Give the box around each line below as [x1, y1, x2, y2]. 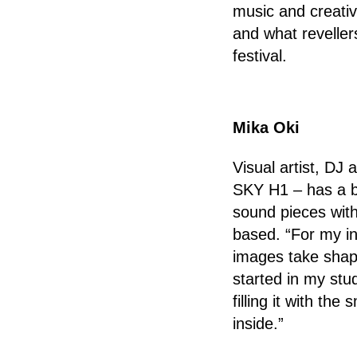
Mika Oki [233, 119, 300, 136]
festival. [233, 47, 287, 65]
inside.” [233, 315, 284, 332]
